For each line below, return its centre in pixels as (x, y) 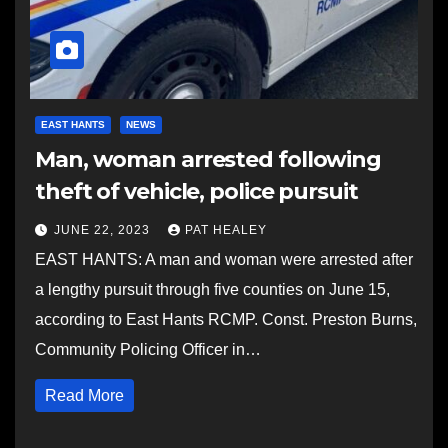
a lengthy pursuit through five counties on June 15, (212, 289)
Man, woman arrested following (208, 159)
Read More (84, 395)
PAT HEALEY (226, 230)
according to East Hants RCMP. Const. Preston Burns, (226, 319)
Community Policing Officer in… (148, 349)
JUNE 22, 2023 (104, 230)
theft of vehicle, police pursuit (196, 191)
